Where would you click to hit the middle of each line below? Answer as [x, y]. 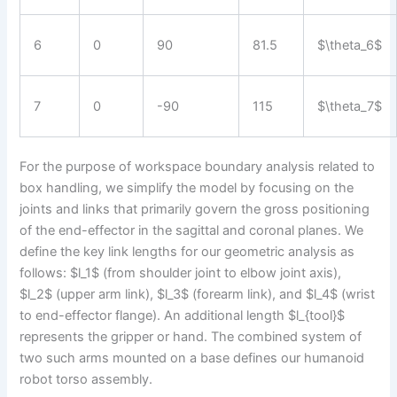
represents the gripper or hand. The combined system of [191, 337]
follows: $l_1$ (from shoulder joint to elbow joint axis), [181, 273]
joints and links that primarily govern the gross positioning [195, 210]
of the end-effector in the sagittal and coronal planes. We [192, 231]
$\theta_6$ [350, 45]
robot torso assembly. [86, 380]
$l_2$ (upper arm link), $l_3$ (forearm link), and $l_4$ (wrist [198, 295]
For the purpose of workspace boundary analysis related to [198, 167]
